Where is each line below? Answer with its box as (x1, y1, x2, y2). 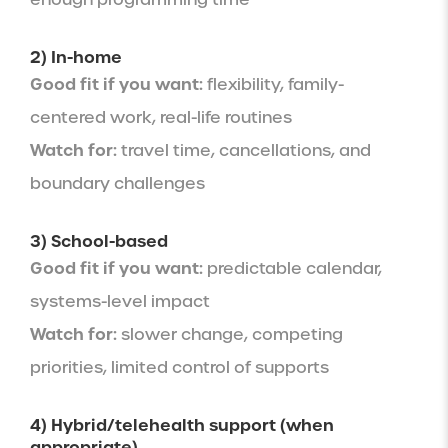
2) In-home (30, 45, 122, 68)
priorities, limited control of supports (30, 356, 329, 378)
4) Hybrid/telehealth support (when (30, 413, 334, 436)
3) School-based (30, 229, 168, 252)
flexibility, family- (203, 73, 344, 95)
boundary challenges (30, 172, 205, 194)
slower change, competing (117, 323, 343, 345)
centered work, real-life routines (30, 106, 292, 128)
